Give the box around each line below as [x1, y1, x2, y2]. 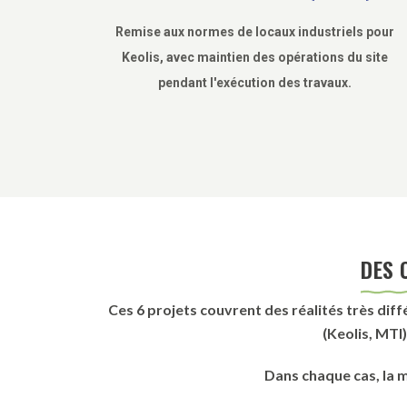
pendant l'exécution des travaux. [157, 74, 352, 90]
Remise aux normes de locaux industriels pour [114, 24, 394, 39]
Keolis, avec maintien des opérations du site [121, 49, 388, 65]
